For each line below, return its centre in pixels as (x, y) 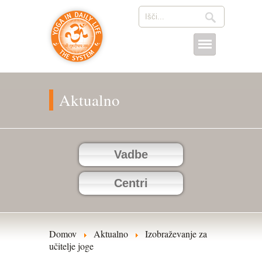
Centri (131, 183)
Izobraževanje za (176, 234)
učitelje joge (71, 246)
